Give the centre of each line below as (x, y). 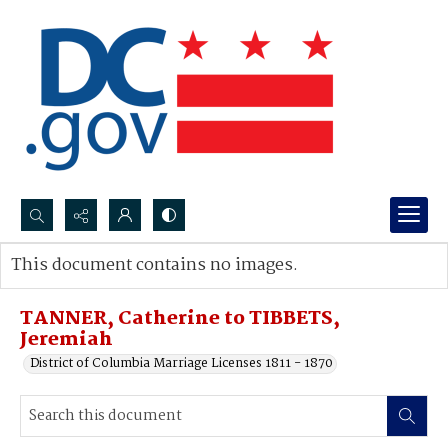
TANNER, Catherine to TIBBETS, (180, 319)
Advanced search (82, 285)
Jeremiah (66, 340)
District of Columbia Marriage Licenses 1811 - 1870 (181, 363)
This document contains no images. (154, 265)
